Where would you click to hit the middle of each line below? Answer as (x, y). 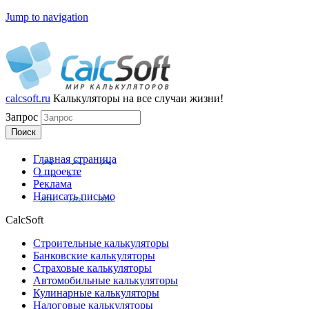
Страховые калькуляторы (92, 268)
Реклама (52, 184)
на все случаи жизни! (173, 98)
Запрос (23, 117)
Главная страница (75, 159)
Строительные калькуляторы (101, 243)
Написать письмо (74, 196)
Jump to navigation (47, 17)
